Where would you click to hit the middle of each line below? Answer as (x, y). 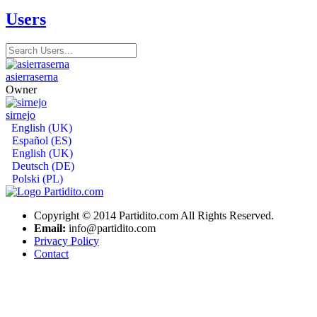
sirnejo (21, 115)
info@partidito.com (111, 228)
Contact (51, 253)
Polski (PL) (36, 178)
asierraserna (32, 76)
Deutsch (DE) (42, 166)
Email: (50, 228)
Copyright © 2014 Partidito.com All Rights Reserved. (154, 215)
